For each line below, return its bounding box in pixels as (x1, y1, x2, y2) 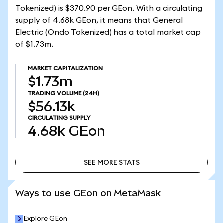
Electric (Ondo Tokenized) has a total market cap (15, 28, 201, 36)
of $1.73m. (15, 40, 53, 48)
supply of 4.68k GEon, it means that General (15, 16, 183, 24)
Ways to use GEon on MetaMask (15, 188, 161, 198)
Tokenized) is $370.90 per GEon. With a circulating (15, 4, 202, 12)
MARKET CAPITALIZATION (28, 65, 103, 71)
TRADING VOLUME (28, 90, 81, 96)
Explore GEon (23, 215, 67, 222)
